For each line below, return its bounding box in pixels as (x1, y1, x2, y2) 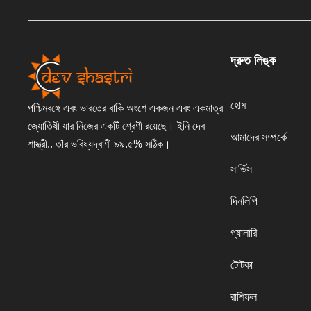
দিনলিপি (230, 193, 258, 209)
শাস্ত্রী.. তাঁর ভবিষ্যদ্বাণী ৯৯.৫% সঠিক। (28, 136, 171, 152)
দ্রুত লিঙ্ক (230, 53, 276, 68)
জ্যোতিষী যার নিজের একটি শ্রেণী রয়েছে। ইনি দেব (28, 118, 205, 134)
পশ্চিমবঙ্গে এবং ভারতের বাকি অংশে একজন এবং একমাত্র (28, 100, 223, 116)
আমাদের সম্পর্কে (230, 129, 287, 145)
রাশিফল (230, 289, 257, 305)
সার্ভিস (230, 161, 252, 177)
